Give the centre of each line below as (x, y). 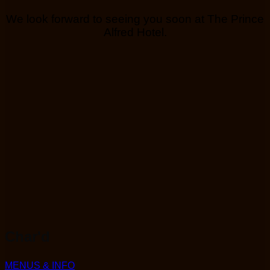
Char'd (27, 236)
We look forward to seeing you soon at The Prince (135, 19)
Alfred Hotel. (135, 32)
